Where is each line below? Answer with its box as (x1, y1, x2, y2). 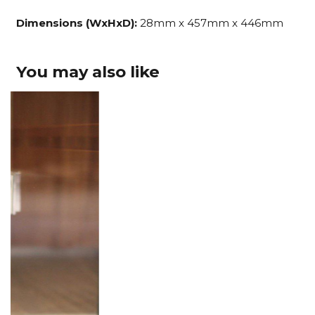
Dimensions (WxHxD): (15, 16, 137, 30)
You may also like (15, 62, 160, 82)
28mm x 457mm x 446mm (136, 16, 283, 30)
